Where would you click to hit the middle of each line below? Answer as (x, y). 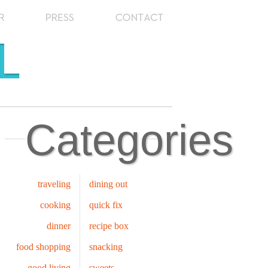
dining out (108, 184)
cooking (55, 205)
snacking (106, 247)
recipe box (109, 226)
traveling (54, 184)
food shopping (43, 247)
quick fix (106, 205)
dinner (59, 226)
